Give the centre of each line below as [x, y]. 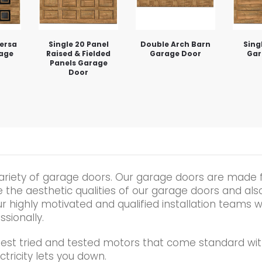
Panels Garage [78, 63]
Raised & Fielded [79, 53]
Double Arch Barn [175, 44]
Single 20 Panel [78, 44]
